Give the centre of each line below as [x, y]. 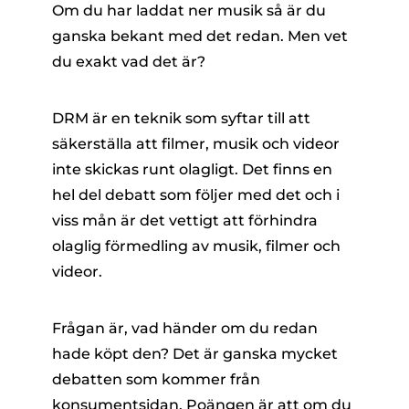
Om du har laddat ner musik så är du [189, 10]
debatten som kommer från [156, 379]
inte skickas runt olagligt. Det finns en [192, 169]
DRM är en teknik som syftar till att [181, 118]
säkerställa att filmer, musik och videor [195, 144]
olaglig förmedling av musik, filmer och [196, 246]
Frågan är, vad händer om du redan [184, 328]
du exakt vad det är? [128, 62]
